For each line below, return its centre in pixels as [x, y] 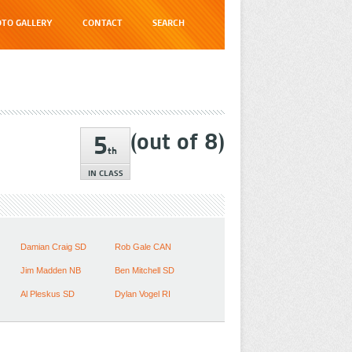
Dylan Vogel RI [143, 294]
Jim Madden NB [51, 270]
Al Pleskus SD [48, 294]
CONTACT [103, 23]
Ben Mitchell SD [145, 270]
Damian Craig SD [53, 247]
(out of [167, 142]
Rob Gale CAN [143, 247]
